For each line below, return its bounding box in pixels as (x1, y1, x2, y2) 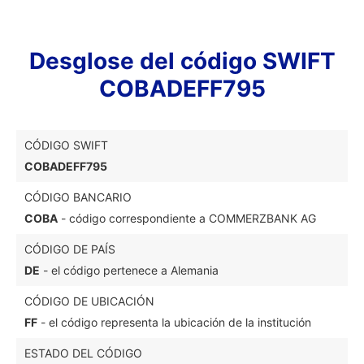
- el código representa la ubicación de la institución (37, 315, 311, 329)
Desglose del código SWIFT (28, 47, 336, 75)
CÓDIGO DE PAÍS (24, 242, 115, 256)
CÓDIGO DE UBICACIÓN (24, 294, 154, 308)
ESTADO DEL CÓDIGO (24, 346, 142, 360)
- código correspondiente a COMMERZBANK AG (58, 211, 316, 225)
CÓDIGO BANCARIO (24, 190, 132, 204)
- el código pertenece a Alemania (40, 263, 219, 277)
